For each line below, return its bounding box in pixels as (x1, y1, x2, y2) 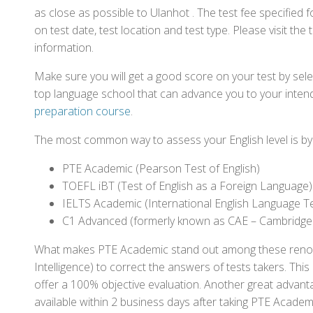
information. (34, 40, 94, 55)
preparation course (34, 103, 131, 119)
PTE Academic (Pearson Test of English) (62, 161, 260, 176)
